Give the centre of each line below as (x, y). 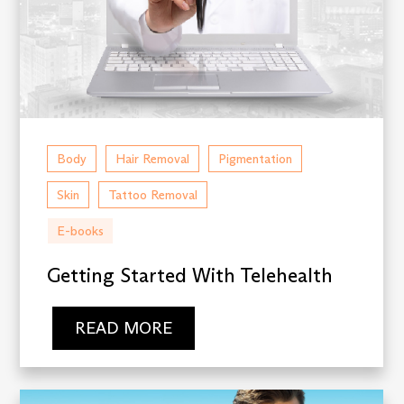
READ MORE (123, 328)
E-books (81, 231)
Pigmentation (256, 159)
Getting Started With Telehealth (190, 276)
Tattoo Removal (153, 195)
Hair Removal (153, 159)
